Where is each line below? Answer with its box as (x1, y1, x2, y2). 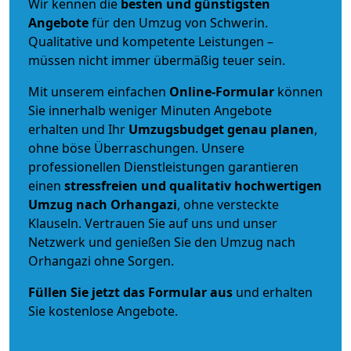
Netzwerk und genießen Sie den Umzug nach (28, 233, 295, 251)
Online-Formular (169, 82, 274, 100)
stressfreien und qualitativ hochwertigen (64, 176, 322, 194)
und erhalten (233, 283, 313, 301)
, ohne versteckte (177, 195, 279, 213)
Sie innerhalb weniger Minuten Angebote (28, 101, 272, 119)
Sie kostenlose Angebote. (28, 302, 178, 320)
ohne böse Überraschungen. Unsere (28, 139, 244, 157)
